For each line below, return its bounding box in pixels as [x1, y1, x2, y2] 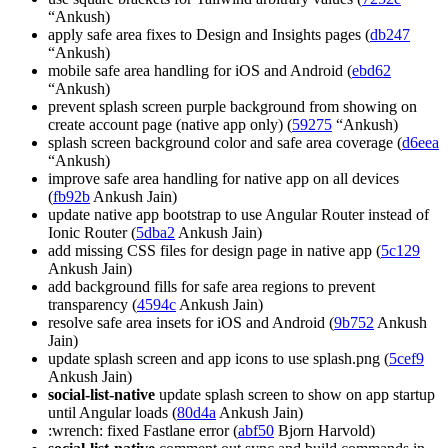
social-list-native [48, 386, 155, 404]
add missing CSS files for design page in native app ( [48, 242, 381, 260]
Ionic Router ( [48, 224, 136, 242]
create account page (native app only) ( [48, 116, 292, 134]
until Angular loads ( [48, 404, 177, 422]
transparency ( [48, 296, 137, 314]
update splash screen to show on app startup [155, 386, 435, 404]
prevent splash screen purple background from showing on [48, 98, 417, 116]
